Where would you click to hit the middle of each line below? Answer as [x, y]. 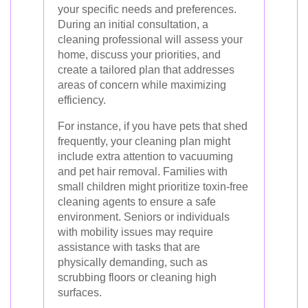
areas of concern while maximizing [142, 85]
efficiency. [82, 100]
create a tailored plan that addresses [146, 70]
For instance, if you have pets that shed [153, 126]
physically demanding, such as [133, 262]
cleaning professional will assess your [150, 40]
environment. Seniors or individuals [144, 217]
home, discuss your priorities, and [139, 55]
